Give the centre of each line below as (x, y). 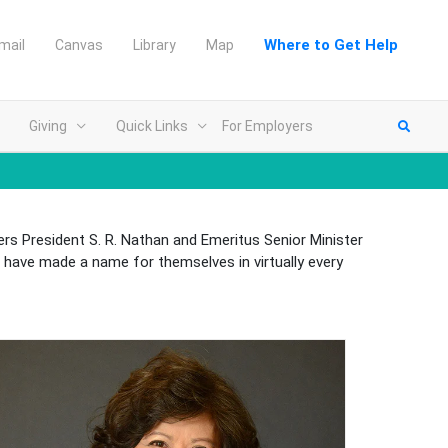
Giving (48, 126)
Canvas (79, 45)
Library (154, 45)
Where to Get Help (331, 45)
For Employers (267, 126)
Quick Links (152, 126)
